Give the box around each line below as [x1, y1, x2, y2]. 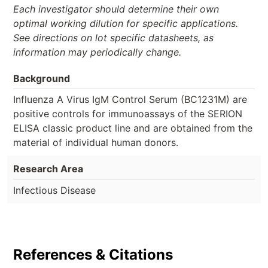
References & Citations [13, 246, 173, 264]
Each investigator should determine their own [13, 2, 219, 15]
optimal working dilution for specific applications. [13, 17, 238, 29]
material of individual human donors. [13, 136, 178, 148]
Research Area [13, 162, 83, 175]
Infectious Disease [13, 184, 96, 197]
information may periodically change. [13, 45, 181, 58]
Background [13, 72, 70, 84]
